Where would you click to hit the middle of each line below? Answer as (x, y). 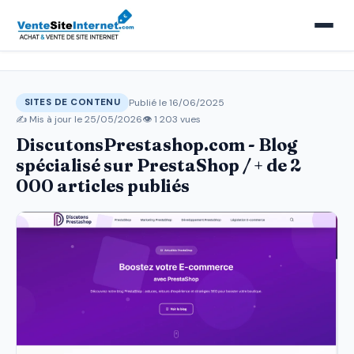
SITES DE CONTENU (73, 102)
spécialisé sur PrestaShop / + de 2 (158, 166)
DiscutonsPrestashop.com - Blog (156, 145)
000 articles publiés (103, 186)
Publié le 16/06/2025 (177, 102)
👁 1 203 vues (171, 119)
